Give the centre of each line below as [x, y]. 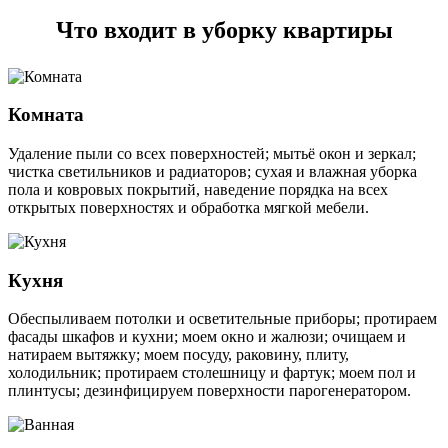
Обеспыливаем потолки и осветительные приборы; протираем [222, 319]
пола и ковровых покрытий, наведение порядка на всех [198, 189]
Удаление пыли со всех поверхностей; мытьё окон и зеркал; [212, 153]
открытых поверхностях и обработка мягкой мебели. [188, 207]
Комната [46, 115]
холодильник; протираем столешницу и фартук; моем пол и [212, 373]
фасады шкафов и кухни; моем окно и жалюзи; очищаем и [207, 337]
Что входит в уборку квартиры [224, 29]
